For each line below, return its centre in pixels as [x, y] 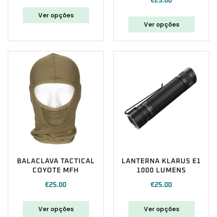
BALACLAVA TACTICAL [56, 162]
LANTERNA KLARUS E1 [161, 162]
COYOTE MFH [56, 171]
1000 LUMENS [161, 171]
